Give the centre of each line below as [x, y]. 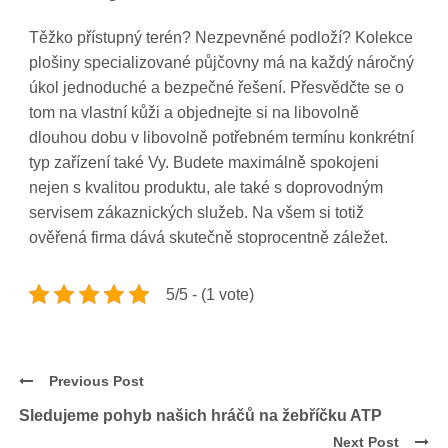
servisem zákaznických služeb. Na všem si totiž [197, 212]
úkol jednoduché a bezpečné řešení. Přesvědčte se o [217, 87]
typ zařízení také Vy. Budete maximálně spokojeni [204, 162]
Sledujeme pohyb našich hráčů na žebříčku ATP [201, 415]
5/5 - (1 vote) [210, 294]
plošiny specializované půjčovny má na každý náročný [222, 62]
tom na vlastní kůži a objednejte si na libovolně [194, 112]
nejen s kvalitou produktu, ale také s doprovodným [206, 187]
